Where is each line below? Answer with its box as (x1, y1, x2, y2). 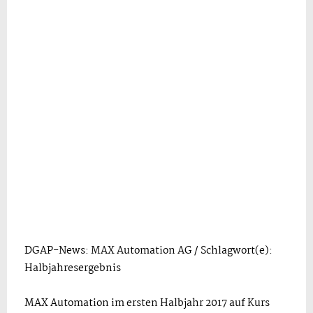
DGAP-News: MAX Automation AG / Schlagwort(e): (24, 242, 272, 259)
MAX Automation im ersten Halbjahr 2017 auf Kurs (24, 295, 270, 312)
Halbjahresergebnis (24, 260, 121, 277)
